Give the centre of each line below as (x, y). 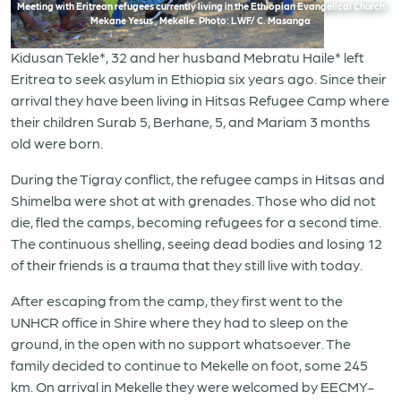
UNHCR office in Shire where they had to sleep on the (179, 322)
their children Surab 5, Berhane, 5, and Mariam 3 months (191, 121)
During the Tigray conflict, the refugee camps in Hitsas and (198, 179)
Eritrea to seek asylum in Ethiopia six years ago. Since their (199, 78)
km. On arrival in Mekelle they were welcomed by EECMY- (192, 386)
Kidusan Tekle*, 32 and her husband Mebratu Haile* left (188, 57)
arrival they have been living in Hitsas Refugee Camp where (200, 100)
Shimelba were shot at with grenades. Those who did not (193, 200)
